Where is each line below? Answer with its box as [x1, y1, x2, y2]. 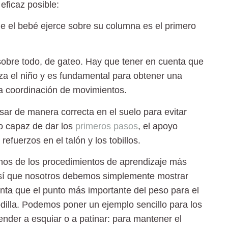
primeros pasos [75, 121, 138, 131]
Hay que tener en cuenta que [83, 56, 204, 67]
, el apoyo [138, 121, 178, 131]
